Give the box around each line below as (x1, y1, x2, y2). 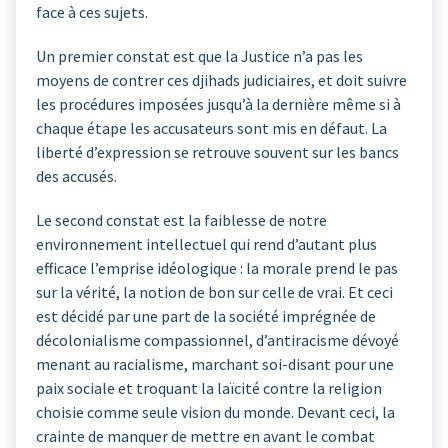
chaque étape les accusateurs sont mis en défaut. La (36, 118, 387, 139)
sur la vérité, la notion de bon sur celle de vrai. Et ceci (36, 282, 393, 303)
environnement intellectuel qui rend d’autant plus (36, 234, 377, 255)
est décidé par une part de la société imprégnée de (36, 306, 376, 327)
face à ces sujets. (36, 2, 148, 23)
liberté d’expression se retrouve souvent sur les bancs (36, 142, 399, 163)
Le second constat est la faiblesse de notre (36, 210, 327, 231)
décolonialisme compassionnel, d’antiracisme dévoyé (36, 330, 399, 351)
